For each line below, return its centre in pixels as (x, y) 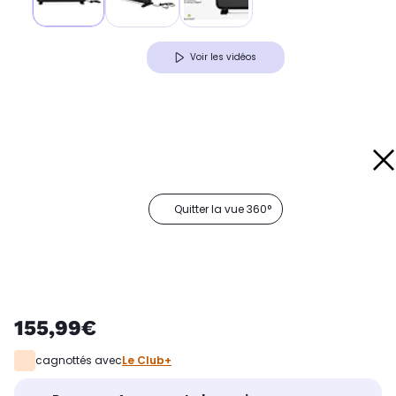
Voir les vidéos (223, 57)
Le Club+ (147, 361)
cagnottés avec (79, 361)
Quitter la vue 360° (223, 209)
